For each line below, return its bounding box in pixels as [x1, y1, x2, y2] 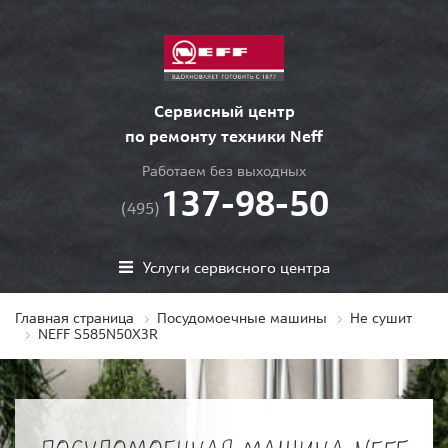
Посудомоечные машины [157, 309, 327, 328]
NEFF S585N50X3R [38, 325, 158, 344]
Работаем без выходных [142, 162, 306, 181]
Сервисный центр [153, 101, 295, 122]
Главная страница [15, 309, 134, 328]
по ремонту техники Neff [125, 126, 323, 147]
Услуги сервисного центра [142, 257, 330, 277]
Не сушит [350, 309, 412, 328]
